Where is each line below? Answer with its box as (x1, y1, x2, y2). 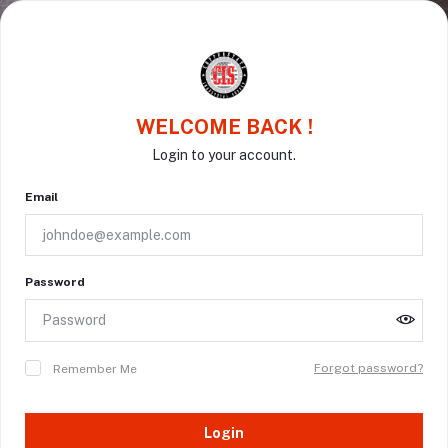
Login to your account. (152, 147, 296, 164)
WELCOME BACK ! (135, 115, 313, 140)
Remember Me (53, 361, 137, 376)
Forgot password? (313, 360, 423, 375)
